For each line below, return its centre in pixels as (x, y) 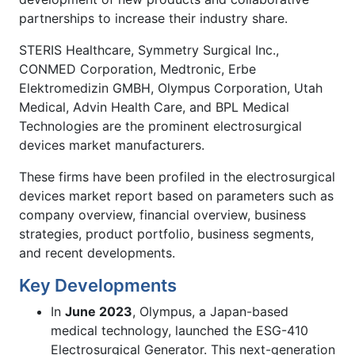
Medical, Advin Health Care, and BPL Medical (154, 107)
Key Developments (98, 285)
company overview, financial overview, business (162, 214)
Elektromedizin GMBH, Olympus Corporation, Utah (171, 88)
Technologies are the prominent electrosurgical (160, 126)
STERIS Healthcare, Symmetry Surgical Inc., (149, 50)
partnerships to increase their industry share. (153, 18)
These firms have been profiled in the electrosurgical (177, 176)
